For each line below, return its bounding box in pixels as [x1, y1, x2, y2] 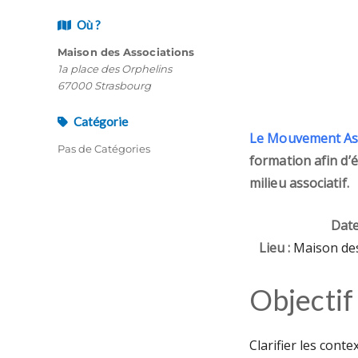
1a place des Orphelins [58, 62, 172, 75]
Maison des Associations [58, 45, 195, 58]
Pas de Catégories [58, 141, 150, 155]
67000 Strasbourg [58, 78, 151, 92]
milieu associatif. [249, 174, 349, 192]
